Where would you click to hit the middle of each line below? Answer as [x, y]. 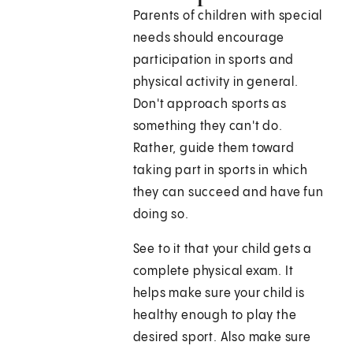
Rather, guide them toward [214, 149]
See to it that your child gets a [223, 250]
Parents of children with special [228, 17]
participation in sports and [214, 61]
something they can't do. [208, 127]
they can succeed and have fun [228, 193]
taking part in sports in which [220, 171]
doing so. [161, 215]
